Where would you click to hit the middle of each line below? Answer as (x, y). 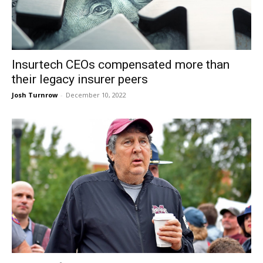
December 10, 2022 (96, 95)
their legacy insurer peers (80, 79)
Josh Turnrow (35, 95)
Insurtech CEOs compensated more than (121, 64)
